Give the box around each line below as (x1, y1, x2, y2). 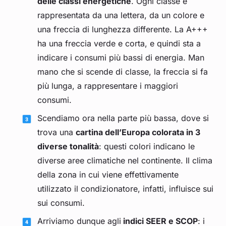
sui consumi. (37, 198, 85, 208)
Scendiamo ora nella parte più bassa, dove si (37, 113, 209, 124)
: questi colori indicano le (99, 141, 195, 152)
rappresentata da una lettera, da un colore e (37, 10, 205, 21)
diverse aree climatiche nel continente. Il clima (37, 155, 213, 166)
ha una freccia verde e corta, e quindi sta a (37, 38, 201, 49)
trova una (37, 127, 76, 138)
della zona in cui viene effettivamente (37, 169, 179, 180)
